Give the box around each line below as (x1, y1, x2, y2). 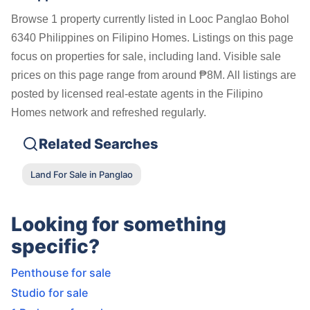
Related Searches (39, 136, 158, 152)
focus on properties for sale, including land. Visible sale (11, 51, 281, 62)
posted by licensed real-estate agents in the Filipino (11, 88, 263, 100)
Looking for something (11, 212, 226, 236)
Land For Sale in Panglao (30, 168, 133, 180)
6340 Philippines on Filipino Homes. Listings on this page (11, 32, 293, 44)
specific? (11, 235, 100, 258)
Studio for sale (11, 286, 88, 300)
